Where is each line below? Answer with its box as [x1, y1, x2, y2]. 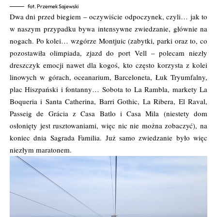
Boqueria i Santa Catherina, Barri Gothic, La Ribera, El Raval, [10, 96, 207, 106]
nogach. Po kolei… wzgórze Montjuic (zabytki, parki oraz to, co [10, 35, 207, 46]
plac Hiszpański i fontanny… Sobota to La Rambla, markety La [10, 84, 207, 94]
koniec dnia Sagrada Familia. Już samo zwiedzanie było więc [10, 132, 207, 142]
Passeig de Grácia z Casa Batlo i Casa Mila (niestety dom [10, 108, 207, 118]
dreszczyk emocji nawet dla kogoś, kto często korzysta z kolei [10, 60, 207, 70]
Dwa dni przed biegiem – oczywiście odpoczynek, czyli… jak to [10, 11, 207, 21]
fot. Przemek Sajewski [28, 2, 78, 10]
